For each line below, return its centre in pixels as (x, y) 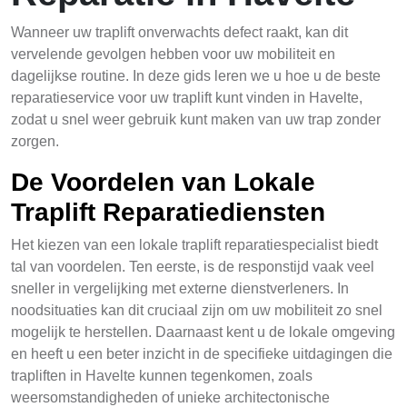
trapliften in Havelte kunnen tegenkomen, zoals (162, 376)
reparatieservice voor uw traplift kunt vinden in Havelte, (187, 98)
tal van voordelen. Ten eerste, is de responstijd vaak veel (193, 267)
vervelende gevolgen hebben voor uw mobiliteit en (173, 54)
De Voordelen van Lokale (163, 182)
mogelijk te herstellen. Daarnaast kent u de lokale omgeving (203, 332)
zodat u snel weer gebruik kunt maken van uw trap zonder (196, 119)
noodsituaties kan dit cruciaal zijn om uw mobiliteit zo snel (197, 310)
